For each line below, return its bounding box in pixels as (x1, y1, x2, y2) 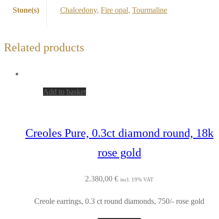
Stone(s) (12, 5, 39, 14)
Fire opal (101, 5, 128, 14)
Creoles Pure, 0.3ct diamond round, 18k (25, 127, 214, 140)
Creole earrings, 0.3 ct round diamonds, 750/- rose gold (34, 197, 204, 206)
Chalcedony (60, 5, 97, 14)
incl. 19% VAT (120, 176, 153, 183)
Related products (4, 41, 84, 54)
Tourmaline (132, 5, 167, 14)
